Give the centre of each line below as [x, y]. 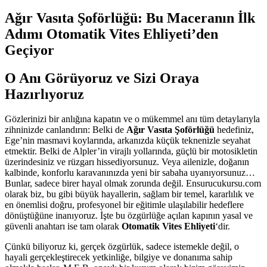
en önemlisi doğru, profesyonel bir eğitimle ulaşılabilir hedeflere [124, 205]
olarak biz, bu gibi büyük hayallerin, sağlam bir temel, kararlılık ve [129, 194]
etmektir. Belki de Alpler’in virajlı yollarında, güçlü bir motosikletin [131, 151]
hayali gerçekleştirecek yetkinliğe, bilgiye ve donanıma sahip [119, 257]
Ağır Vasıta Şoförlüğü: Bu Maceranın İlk [130, 18]
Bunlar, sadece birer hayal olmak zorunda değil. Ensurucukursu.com [133, 184]
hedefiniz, [234, 130]
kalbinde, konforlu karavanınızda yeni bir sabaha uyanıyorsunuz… [130, 173]
